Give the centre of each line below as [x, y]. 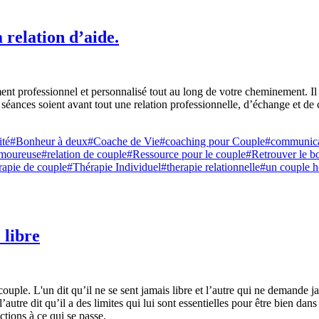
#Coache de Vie [124, 142]
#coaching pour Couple [212, 142]
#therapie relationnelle [210, 167]
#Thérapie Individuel [114, 167]
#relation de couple [84, 155]
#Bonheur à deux [49, 142]
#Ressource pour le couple [186, 155]
